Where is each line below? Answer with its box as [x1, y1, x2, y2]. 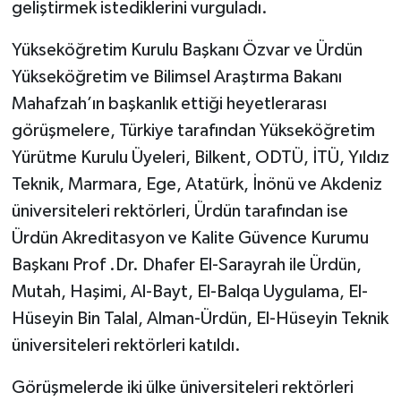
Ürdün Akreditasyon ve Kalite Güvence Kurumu [11, 228, 369, 247]
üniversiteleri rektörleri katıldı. [11, 336, 241, 354]
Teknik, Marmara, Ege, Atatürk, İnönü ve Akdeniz [11, 175, 382, 193]
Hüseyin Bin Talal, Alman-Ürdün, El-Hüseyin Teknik [11, 309, 388, 328]
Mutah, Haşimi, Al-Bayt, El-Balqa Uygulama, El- [11, 282, 368, 301]
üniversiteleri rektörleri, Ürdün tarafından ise [11, 201, 348, 220]
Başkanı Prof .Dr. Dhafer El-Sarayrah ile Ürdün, [11, 255, 362, 274]
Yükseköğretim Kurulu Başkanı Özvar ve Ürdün [11, 40, 363, 59]
